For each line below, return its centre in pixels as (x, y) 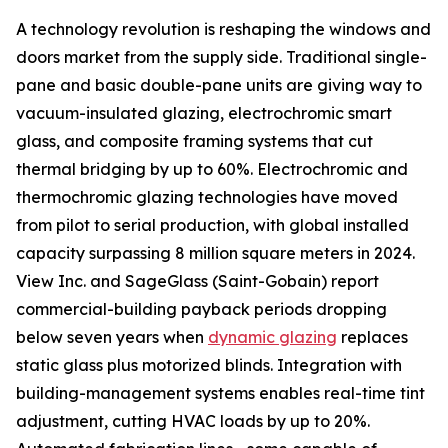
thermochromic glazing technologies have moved (207, 197)
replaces (372, 337)
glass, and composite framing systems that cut (194, 141)
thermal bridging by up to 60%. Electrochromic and (212, 169)
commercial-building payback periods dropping (201, 309)
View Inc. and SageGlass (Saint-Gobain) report (197, 281)
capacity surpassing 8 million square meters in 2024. (215, 253)
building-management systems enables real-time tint (220, 393)
